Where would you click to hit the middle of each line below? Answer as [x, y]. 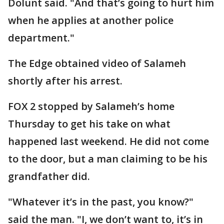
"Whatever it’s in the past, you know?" [101, 202]
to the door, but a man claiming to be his [108, 159]
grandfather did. [49, 176]
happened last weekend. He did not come [108, 141]
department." [41, 38]
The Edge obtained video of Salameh [97, 63]
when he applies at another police [91, 20]
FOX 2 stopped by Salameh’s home [91, 106]
